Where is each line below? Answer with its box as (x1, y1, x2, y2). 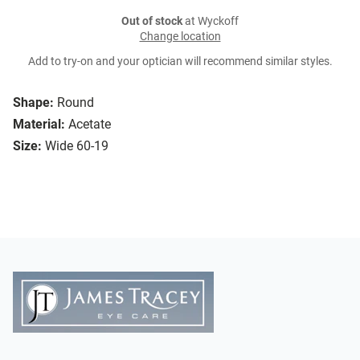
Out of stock (121, 14, 182, 29)
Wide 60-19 (45, 138, 108, 154)
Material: (13, 117, 65, 133)
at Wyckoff (182, 14, 239, 29)
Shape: (13, 95, 54, 111)
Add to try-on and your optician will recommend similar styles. (27, 55, 333, 69)
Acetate (68, 117, 111, 133)
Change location (139, 30, 221, 44)
